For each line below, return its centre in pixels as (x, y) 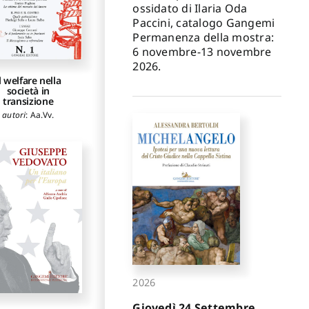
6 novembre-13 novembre (202, 51)
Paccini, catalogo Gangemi (207, 22)
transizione (28, 101)
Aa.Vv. (42, 114)
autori (14, 114)
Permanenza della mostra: (203, 37)
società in (28, 90)
